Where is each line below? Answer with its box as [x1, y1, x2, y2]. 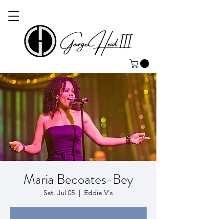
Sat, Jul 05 [44, 188, 75, 197]
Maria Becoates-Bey [23, 169, 133, 189]
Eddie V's [84, 188, 113, 197]
